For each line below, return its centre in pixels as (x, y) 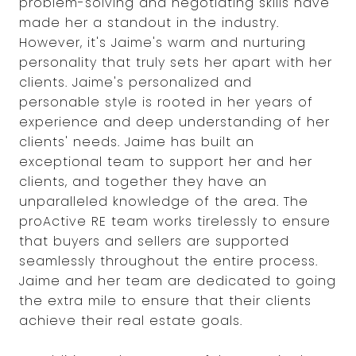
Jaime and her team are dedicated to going (178, 281)
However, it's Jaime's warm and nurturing (163, 43)
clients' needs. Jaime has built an (137, 142)
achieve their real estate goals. (131, 321)
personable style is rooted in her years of (166, 102)
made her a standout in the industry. (149, 23)
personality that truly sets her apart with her (176, 62)
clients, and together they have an (143, 182)
